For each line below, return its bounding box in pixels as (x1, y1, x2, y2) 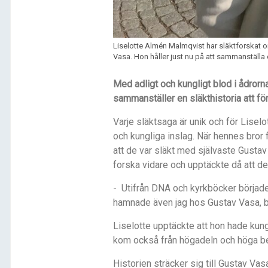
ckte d (211, 159, 237, 171)
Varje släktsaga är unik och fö (112, 116, 235, 128)
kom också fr (112, 234, 167, 246)
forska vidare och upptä (112, 159, 211, 171)
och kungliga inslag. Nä (112, 130, 208, 142)
